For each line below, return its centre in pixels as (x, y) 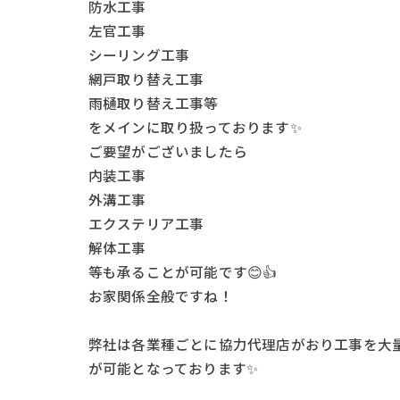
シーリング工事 (139, 55)
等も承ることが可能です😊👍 (183, 272)
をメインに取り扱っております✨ (195, 127)
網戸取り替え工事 (146, 79)
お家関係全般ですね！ (160, 296)
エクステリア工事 (146, 224)
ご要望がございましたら (168, 151)
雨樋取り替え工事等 (153, 103)
